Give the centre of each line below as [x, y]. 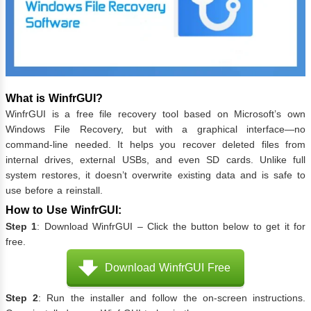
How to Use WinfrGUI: [64, 210]
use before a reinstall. [54, 191]
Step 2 [22, 298]
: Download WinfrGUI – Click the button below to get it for [171, 227]
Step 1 [22, 227]
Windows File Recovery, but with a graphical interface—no [155, 129]
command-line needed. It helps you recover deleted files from [155, 145]
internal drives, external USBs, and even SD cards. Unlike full [155, 160]
